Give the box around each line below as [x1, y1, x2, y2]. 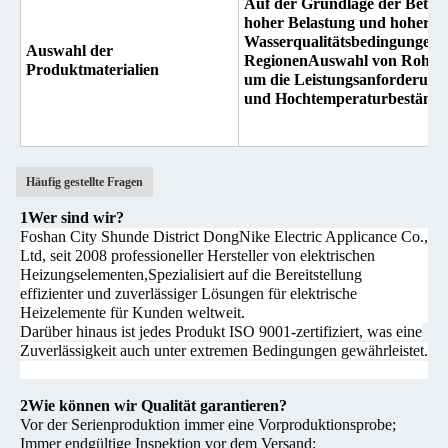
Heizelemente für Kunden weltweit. [20, 304, 245, 321]
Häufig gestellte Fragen [26, 175, 143, 189]
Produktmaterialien [26, 61, 159, 78]
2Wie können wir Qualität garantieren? [20, 397, 287, 414]
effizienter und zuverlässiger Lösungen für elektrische [20, 285, 357, 302]
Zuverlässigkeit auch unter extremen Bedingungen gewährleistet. [20, 342, 428, 359]
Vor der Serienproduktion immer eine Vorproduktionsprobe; [20, 416, 396, 433]
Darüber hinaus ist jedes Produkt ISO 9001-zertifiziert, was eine [20, 323, 422, 340]
